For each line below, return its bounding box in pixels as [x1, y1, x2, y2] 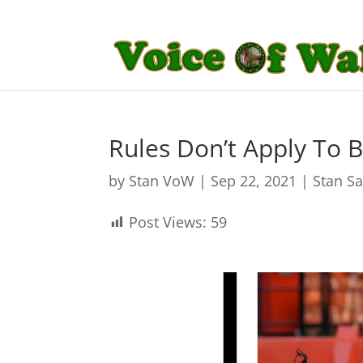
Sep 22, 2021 [211, 171, 297, 190]
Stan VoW [129, 171, 195, 190]
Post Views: [129, 212, 207, 232]
